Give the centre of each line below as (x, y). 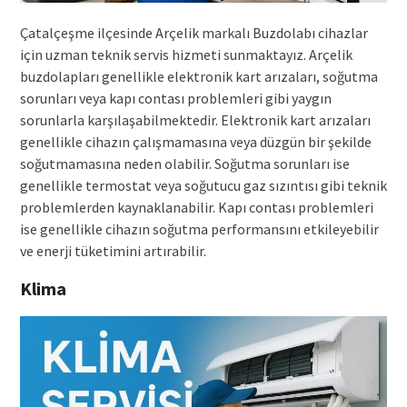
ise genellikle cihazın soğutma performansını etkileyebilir (199, 229)
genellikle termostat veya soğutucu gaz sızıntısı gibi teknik (203, 186)
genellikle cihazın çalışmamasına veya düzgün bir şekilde (195, 142)
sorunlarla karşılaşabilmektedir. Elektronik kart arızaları (195, 120)
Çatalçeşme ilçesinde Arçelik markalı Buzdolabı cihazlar (194, 33)
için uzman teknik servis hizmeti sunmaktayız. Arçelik (186, 55)
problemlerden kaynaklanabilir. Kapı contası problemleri (196, 208)
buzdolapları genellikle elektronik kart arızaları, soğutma (199, 77)
